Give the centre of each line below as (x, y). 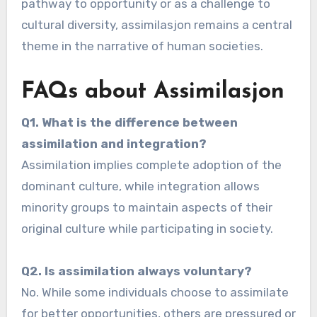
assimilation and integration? (114, 143)
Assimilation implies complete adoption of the (151, 165)
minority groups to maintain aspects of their (146, 207)
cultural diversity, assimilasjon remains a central (156, 25)
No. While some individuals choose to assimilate (155, 292)
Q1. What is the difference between (129, 122)
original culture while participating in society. (147, 228)
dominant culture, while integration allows (140, 186)
